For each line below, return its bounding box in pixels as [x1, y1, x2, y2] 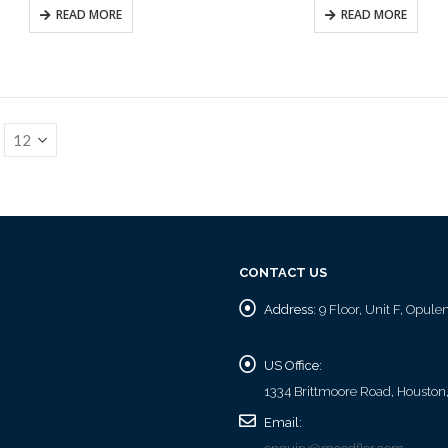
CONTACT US [239, 265, 327, 281]
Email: [264, 415, 302, 431]
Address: [264, 302, 316, 318]
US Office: [264, 358, 322, 374]
